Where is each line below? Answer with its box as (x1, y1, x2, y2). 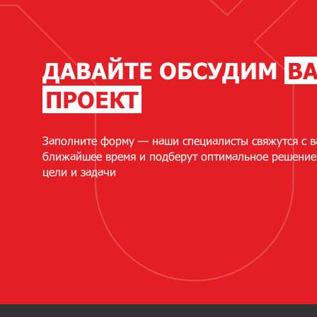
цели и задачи (42, 164, 116, 178)
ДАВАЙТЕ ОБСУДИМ (42, 57, 284, 85)
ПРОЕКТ (45, 86, 139, 114)
